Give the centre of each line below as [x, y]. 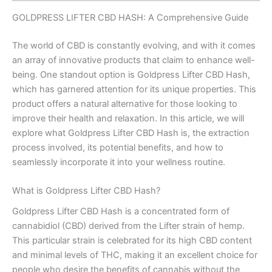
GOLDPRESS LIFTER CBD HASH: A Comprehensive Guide [130, 18]
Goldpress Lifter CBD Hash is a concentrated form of [121, 212]
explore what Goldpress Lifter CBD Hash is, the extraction [131, 133]
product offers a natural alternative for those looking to [125, 104]
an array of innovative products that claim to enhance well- [134, 60]
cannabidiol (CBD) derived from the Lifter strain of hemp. [128, 226]
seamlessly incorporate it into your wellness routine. [119, 162]
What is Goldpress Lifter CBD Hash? [86, 191]
